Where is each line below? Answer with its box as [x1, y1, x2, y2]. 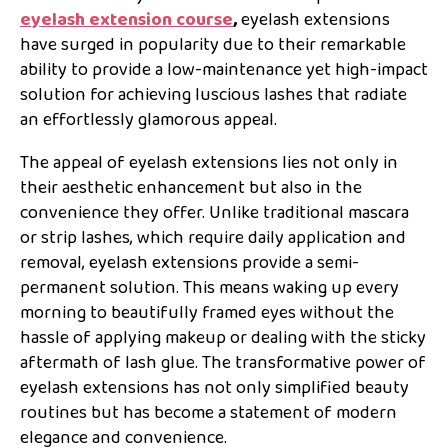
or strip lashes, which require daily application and [20, 223, 406, 252]
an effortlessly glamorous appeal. [20, 105, 277, 134]
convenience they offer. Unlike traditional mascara [20, 198, 409, 227]
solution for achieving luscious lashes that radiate [20, 80, 407, 109]
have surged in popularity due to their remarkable [20, 30, 406, 59]
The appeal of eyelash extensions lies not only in [20, 148, 398, 177]
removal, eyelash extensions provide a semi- [20, 248, 359, 277]
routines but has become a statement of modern [20, 398, 397, 427]
